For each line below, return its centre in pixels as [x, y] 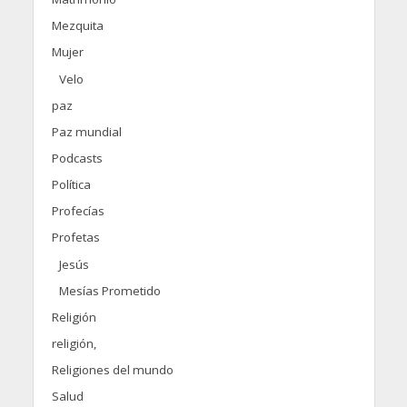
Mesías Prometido [109, 290]
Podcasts [77, 158]
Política [71, 184]
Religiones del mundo [112, 369]
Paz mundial [86, 131]
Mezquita [77, 25]
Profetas [75, 237]
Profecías [78, 210]
